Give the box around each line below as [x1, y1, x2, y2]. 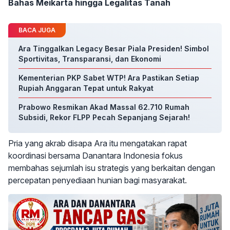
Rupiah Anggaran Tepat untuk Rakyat [18, 84, 154, 92]
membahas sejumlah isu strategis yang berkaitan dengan [8, 163, 215, 173]
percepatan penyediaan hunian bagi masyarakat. [8, 175, 187, 185]
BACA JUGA [18, 26, 55, 34]
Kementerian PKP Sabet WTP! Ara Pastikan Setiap [18, 73, 199, 82]
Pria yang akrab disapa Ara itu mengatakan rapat [8, 138, 187, 148]
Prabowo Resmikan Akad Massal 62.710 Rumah [18, 103, 189, 111]
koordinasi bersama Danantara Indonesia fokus [8, 150, 183, 161]
